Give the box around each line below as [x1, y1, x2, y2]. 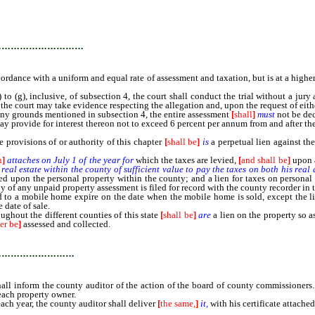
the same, [160, 298, 195, 309]
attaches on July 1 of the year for [7, 155, 134, 165]
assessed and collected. [21, 219, 110, 229]
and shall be [241, 155, 288, 165]
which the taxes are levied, [133, 155, 239, 165]
